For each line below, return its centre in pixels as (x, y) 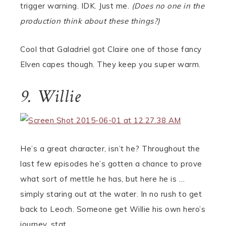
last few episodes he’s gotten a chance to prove (111, 164)
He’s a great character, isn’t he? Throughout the (110, 149)
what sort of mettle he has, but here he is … (102, 179)
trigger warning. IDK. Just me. (76, 6)
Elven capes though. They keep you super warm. (110, 64)
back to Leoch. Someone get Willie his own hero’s (113, 209)
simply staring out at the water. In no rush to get (111, 194)
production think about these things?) (90, 21)
